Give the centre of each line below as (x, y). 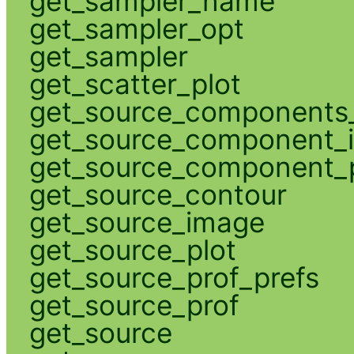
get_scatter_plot (135, 83)
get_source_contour (158, 194)
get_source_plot (132, 249)
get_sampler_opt (136, 28)
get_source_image (147, 222)
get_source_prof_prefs (174, 277)
